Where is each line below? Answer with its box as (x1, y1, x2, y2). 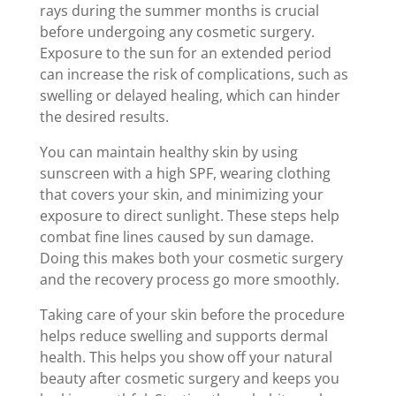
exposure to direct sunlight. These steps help (39, 205, 339, 225)
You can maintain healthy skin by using (39, 141, 298, 162)
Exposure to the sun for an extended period (39, 42, 331, 63)
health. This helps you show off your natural (39, 346, 332, 367)
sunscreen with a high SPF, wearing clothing (39, 163, 331, 183)
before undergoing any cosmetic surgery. (39, 21, 315, 42)
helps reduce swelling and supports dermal (39, 325, 328, 346)
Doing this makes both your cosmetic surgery (39, 247, 343, 268)
